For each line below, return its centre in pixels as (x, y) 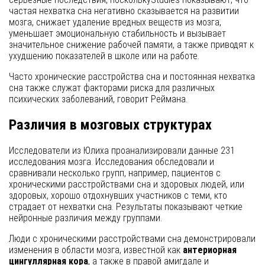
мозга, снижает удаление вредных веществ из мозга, (115, 22)
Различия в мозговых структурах (110, 125)
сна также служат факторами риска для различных (112, 88)
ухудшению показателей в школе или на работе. (104, 56)
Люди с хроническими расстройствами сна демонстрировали (132, 239)
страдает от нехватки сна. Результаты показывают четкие (126, 207)
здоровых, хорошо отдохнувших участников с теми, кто (118, 196)
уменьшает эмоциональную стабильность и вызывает (117, 34)
